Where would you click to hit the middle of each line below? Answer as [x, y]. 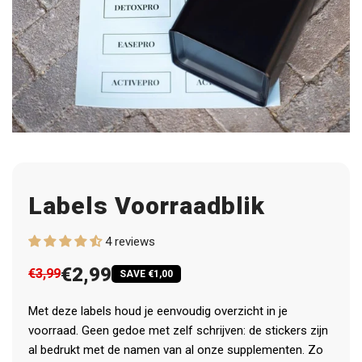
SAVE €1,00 [146, 274]
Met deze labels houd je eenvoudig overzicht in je [158, 311]
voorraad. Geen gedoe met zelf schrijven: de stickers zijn [178, 330]
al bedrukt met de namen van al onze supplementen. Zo [176, 350]
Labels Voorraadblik [147, 206]
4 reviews [130, 242]
